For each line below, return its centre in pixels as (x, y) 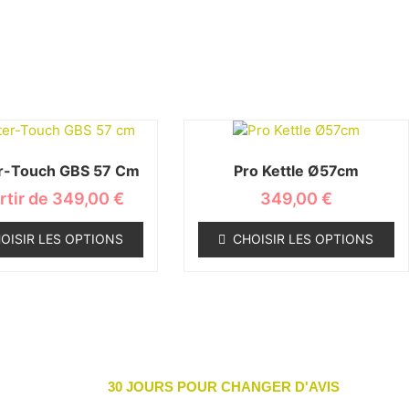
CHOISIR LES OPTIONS (304, 238)
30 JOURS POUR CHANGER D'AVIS (224, 387)
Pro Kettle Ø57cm (296, 170)
